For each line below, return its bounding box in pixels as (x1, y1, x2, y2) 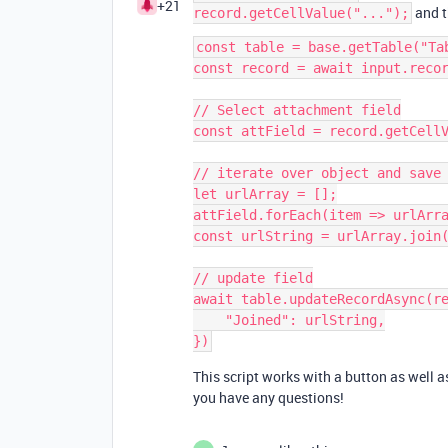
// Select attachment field (193, 102, 401, 118)
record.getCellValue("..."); (193, 5, 409, 21)
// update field (193, 270, 313, 286)
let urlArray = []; (193, 186, 337, 202)
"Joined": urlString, (193, 312, 225, 328)
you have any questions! (193, 388, 344, 407)
